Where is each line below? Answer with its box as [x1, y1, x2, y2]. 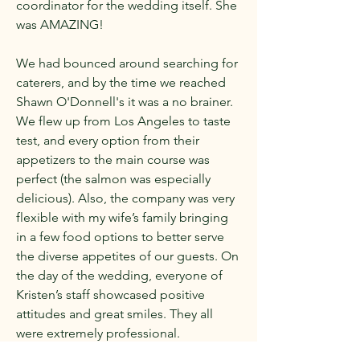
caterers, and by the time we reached [16, 75, 226, 90]
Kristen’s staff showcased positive [16, 287, 205, 302]
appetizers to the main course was [16, 152, 210, 167]
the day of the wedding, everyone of [16, 268, 223, 283]
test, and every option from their [16, 133, 199, 148]
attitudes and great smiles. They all [16, 306, 213, 321]
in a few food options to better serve [16, 229, 224, 244]
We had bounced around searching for [16, 55, 238, 71]
